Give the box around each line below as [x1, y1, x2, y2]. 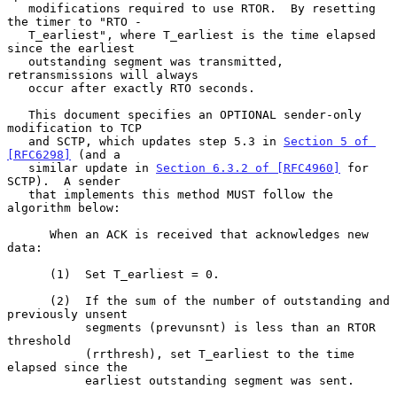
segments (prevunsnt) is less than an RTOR [7, 320, 85, 334]
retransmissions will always [7, 67, 198, 82]
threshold [7, 333, 71, 347]
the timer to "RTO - [7, 14, 142, 28]
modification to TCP [7, 121, 142, 135]
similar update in [28, 160, 156, 175]
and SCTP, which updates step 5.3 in [28, 134, 284, 148]
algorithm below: [7, 200, 121, 214]
